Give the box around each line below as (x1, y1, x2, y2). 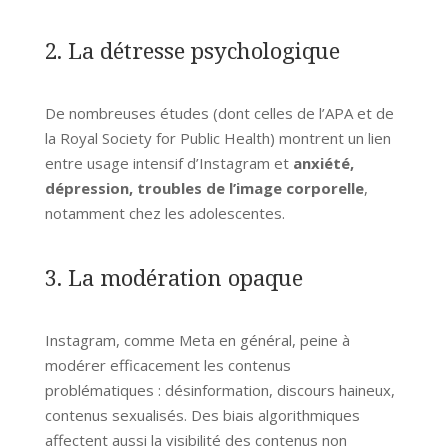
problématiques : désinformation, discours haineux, (44, 379, 395, 400)
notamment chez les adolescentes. (44, 202, 285, 223)
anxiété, (292, 152, 354, 173)
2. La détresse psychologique (44, 34, 340, 65)
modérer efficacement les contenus (44, 354, 291, 375)
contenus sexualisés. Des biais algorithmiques (44, 404, 360, 425)
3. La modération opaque (44, 261, 303, 292)
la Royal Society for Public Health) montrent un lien (44, 127, 391, 148)
